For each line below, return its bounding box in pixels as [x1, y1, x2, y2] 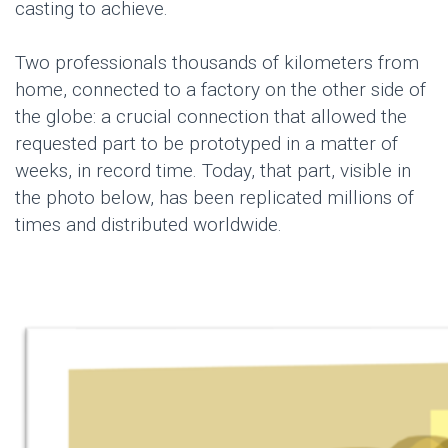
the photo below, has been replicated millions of [15, 186, 414, 210]
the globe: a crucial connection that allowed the [15, 105, 407, 129]
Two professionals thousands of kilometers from [15, 51, 419, 75]
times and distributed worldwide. [15, 213, 282, 237]
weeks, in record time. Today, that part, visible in [15, 159, 411, 183]
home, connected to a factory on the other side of [15, 78, 426, 102]
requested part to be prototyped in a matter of [15, 132, 398, 156]
